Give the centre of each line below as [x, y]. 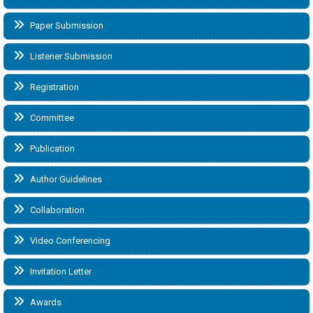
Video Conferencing [69, 240]
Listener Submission [70, 56]
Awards [45, 302]
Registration [53, 87]
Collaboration [56, 210]
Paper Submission [66, 25]
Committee [51, 117]
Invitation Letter [60, 271]
